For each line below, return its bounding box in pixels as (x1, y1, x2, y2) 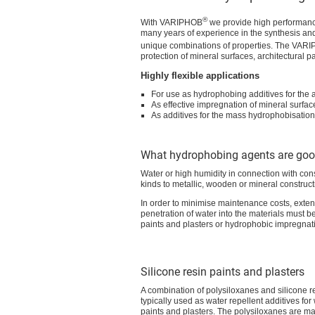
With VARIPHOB (141, 17, 202, 27)
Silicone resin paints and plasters (141, 264, 304, 278)
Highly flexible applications (141, 70, 259, 81)
